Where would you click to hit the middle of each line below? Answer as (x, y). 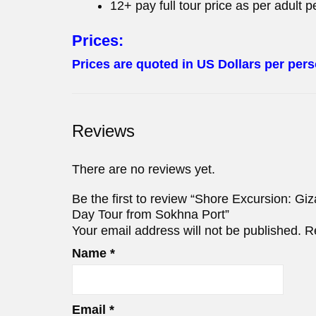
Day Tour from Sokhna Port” (151, 215)
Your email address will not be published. (187, 231)
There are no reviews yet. (144, 170)
